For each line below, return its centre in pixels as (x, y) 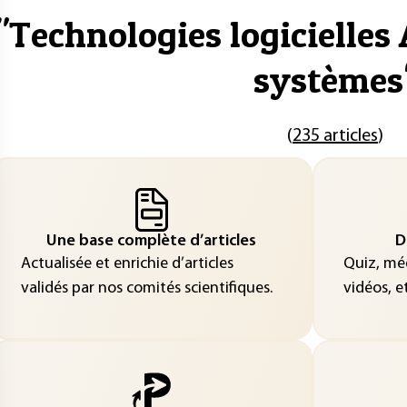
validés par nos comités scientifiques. (146, 288)
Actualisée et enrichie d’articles (127, 263)
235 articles (335, 136)
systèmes (328, 79)
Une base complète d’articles (151, 241)
